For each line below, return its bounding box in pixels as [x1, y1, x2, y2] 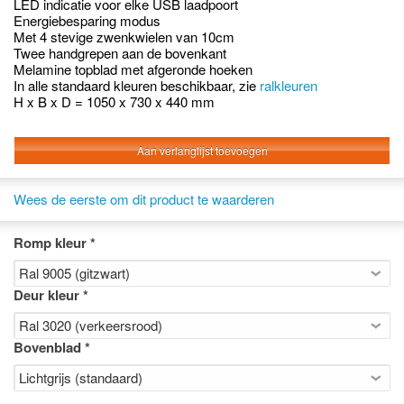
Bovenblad [14, 337, 81, 357]
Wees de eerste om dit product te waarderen [14, 189, 274, 208]
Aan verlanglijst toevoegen [136, 142, 268, 158]
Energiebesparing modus [14, 11, 161, 30]
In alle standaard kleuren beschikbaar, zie [14, 76, 260, 95]
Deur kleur [14, 285, 79, 305]
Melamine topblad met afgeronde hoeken [14, 60, 252, 78]
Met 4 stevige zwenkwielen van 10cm [14, 27, 234, 46]
